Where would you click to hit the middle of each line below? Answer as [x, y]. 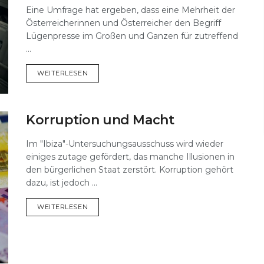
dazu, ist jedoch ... [62, 183]
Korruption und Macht [100, 120]
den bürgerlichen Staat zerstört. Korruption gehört [130, 170]
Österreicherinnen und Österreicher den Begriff [123, 23]
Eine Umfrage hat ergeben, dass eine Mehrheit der [131, 10]
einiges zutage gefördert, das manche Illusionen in [130, 157]
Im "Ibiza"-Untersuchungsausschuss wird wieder [125, 144]
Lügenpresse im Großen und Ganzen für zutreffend [132, 36]
